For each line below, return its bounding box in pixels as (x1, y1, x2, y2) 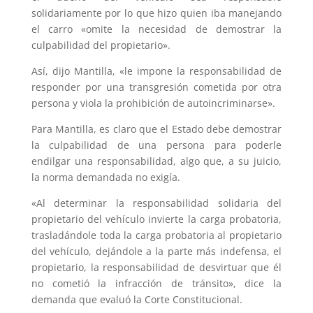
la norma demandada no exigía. (31, 170, 180, 184)
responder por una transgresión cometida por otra (31, 80, 282, 94)
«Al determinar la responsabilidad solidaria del (31, 196, 282, 210)
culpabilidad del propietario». (31, 38, 170, 52)
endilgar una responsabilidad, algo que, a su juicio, (31, 154, 282, 168)
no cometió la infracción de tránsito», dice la (31, 276, 282, 290)
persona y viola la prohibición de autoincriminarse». (31, 96, 275, 110)
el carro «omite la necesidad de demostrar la (31, 22, 282, 36)
